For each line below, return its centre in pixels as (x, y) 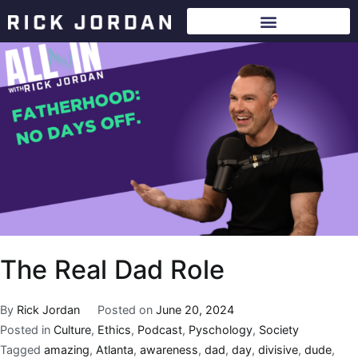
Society (279, 329)
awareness (169, 349)
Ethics (114, 329)
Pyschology (221, 329)
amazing (67, 349)
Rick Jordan (48, 309)
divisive (278, 349)
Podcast (160, 329)
